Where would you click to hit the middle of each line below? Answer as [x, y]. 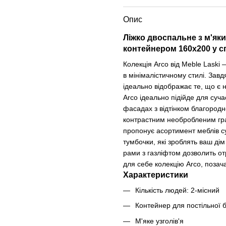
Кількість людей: [163, 190]
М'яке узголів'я [159, 221]
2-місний [205, 190]
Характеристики [156, 175]
